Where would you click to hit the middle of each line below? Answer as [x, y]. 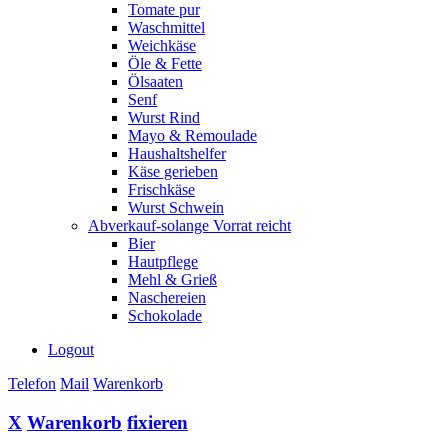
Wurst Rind [164, 117]
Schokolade [165, 315]
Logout [71, 349]
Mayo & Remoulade [192, 135]
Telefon [32, 383]
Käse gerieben [173, 171]
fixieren [157, 422]
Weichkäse [162, 45]
